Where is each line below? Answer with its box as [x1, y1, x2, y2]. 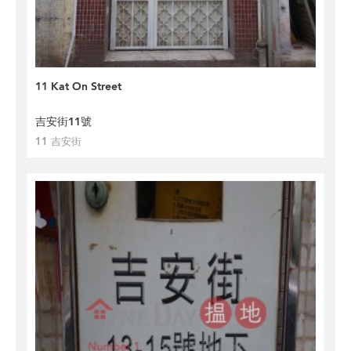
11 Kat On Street [35, 79, 121, 94]
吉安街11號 [35, 114, 92, 129]
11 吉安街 [35, 135, 81, 149]
